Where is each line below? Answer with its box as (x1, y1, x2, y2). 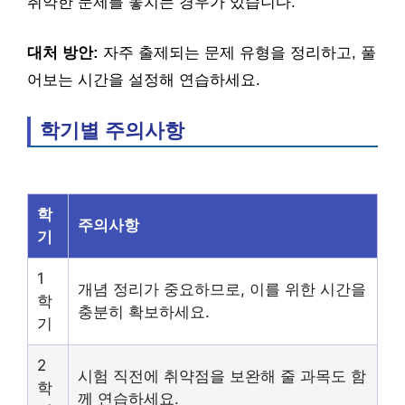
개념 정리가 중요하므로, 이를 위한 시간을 (78, 279, 366, 298)
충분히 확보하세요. (78, 302, 210, 321)
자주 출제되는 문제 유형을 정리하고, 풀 (99, 43, 376, 61)
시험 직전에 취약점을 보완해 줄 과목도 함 (78, 366, 366, 385)
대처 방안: (27, 43, 99, 61)
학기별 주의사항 (40, 118, 184, 142)
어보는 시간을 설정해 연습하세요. (27, 71, 260, 89)
